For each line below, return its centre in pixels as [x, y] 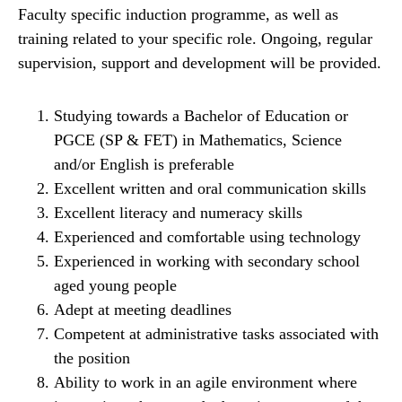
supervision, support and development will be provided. [200, 63]
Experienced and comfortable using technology [207, 237]
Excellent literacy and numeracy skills [178, 213]
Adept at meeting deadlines [143, 310]
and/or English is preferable [144, 165]
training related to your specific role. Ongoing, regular [195, 39]
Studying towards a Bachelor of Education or [201, 116]
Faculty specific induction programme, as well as [178, 15]
